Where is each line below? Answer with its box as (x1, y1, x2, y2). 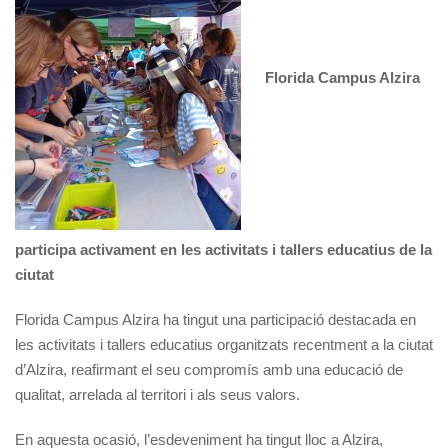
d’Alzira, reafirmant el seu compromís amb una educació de (15, 360, 403, 378)
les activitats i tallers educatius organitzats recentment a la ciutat (15, 335, 433, 353)
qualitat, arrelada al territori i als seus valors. (15, 385, 300, 403)
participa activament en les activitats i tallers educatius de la (15, 240, 432, 258)
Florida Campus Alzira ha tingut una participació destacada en (15, 310, 416, 328)
